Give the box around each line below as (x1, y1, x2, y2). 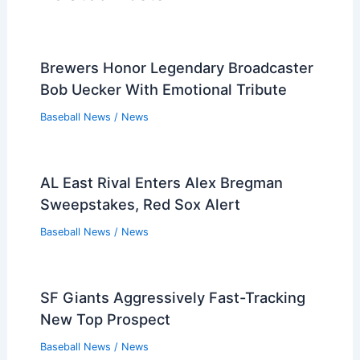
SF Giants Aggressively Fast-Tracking (39, 288, 305, 306)
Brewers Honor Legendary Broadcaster (39, 59, 313, 77)
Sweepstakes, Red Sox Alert (39, 194, 240, 213)
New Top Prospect (39, 309, 170, 328)
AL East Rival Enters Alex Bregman (39, 173, 283, 191)
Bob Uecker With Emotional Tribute (39, 80, 287, 99)
